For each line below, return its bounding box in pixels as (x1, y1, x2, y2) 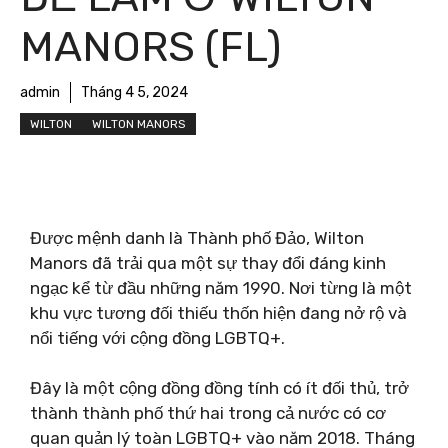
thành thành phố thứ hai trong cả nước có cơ (30, 403, 386, 423)
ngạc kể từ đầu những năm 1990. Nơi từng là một (30, 277, 412, 298)
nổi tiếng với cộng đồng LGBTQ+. (30, 327, 285, 348)
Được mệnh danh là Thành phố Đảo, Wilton (30, 227, 364, 248)
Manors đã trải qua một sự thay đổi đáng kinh (30, 252, 386, 273)
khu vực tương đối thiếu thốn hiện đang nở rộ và (30, 302, 407, 323)
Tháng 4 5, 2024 (81, 84, 188, 101)
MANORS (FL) (20, 22, 281, 72)
